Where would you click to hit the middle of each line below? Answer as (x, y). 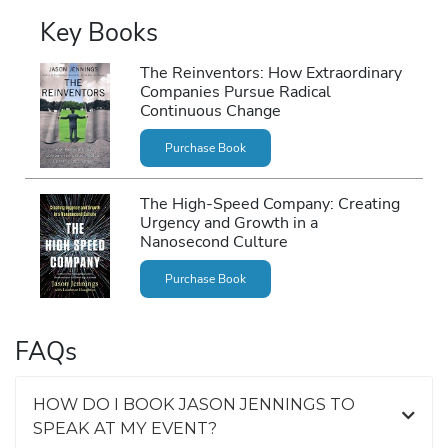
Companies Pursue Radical (235, 92)
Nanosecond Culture (213, 242)
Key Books (99, 32)
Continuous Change (210, 111)
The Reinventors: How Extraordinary (270, 73)
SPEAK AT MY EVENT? (125, 427)
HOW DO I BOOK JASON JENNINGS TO (194, 403)
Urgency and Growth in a (228, 223)
